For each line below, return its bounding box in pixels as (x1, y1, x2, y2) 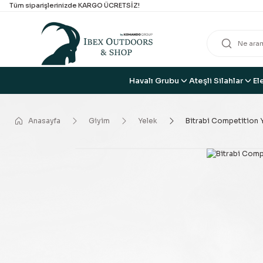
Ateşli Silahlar (189, 75, 243, 86)
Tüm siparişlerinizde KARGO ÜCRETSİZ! (9, 1, 140, 9)
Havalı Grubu (129, 75, 179, 86)
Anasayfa (28, 116, 60, 125)
